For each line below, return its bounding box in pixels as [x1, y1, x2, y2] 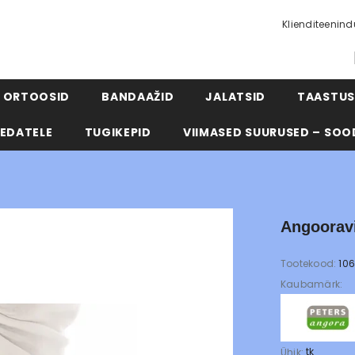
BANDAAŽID [101, 89, 174, 105]
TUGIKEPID [84, 124, 151, 141]
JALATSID [205, 89, 266, 105]
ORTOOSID [2, 89, 71, 105]
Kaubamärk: [281, 277, 343, 292]
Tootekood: [281, 257, 337, 271]
